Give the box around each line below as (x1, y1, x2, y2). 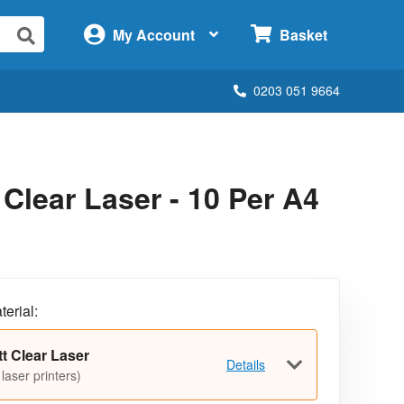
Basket (279, 24, 327, 46)
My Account (112, 23, 195, 45)
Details (225, 354, 265, 373)
